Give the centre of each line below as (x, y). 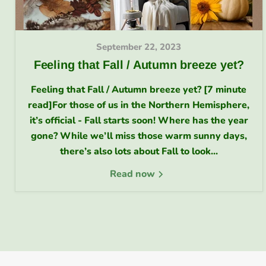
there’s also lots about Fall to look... (139, 151)
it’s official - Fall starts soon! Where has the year (139, 120)
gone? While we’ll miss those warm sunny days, (139, 136)
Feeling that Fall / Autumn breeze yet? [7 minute (139, 89)
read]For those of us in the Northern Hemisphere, (139, 105)
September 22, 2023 (139, 47)
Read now (133, 174)
